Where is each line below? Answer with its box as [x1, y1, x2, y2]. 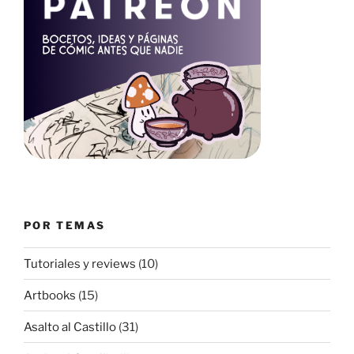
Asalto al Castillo [24, 319, 116, 334]
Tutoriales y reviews [24, 256, 136, 271]
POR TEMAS [24, 218, 106, 232]
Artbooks [24, 288, 76, 303]
